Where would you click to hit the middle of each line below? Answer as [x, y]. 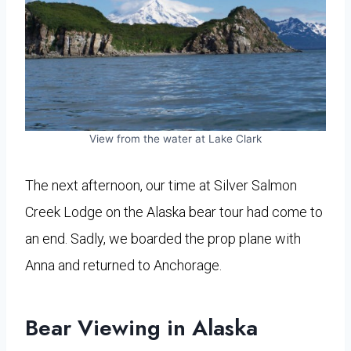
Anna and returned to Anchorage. [123, 265]
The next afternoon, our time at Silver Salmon [161, 185]
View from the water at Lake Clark [175, 138]
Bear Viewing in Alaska [141, 327]
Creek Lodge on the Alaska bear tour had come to [174, 212]
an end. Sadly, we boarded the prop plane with [163, 238]
